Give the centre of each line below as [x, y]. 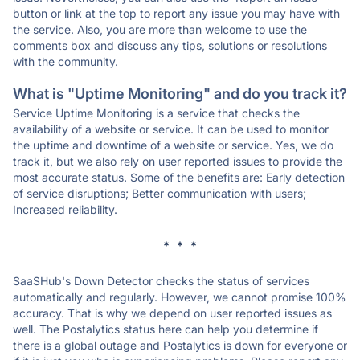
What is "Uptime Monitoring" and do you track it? [180, 94]
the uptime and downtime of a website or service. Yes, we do [173, 145]
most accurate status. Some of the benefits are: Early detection [179, 177]
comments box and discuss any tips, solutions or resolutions [170, 45]
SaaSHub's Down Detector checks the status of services [161, 281]
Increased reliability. [65, 209]
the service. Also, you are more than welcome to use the [160, 29]
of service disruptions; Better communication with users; [160, 193]
